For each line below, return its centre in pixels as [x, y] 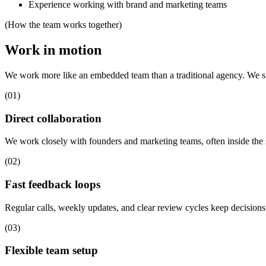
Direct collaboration [53, 118]
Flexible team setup [51, 251]
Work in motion [53, 50]
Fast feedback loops [53, 185]
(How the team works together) [63, 25]
